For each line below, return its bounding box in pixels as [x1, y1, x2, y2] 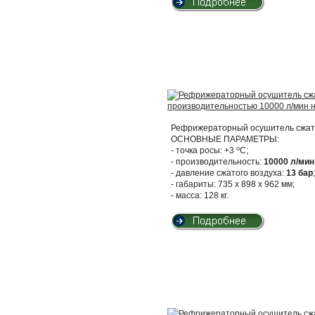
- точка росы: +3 [171, 146, 236, 155]
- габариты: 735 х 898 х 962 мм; [171, 179, 295, 189]
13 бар [286, 168, 313, 178]
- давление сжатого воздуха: [171, 168, 286, 178]
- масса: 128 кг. [171, 191, 229, 200]
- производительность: [171, 157, 264, 167]
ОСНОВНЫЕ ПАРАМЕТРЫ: [171, 134, 279, 144]
